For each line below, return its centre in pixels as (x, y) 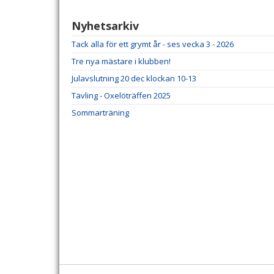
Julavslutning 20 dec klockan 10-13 (134, 78)
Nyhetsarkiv (105, 26)
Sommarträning (100, 113)
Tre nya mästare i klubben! (121, 61)
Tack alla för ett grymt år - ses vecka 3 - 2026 (153, 44)
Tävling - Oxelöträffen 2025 (121, 95)
